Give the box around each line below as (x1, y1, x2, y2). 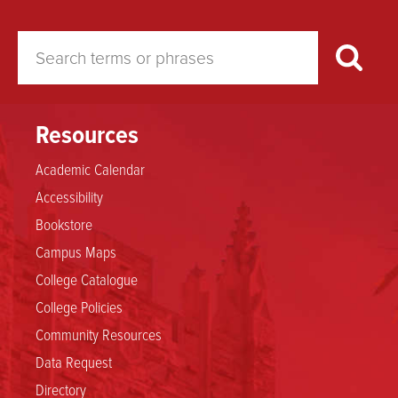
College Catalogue (36, 267, 138, 290)
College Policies (36, 295, 123, 317)
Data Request (36, 350, 112, 372)
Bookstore (36, 212, 92, 235)
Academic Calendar (36, 157, 145, 179)
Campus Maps (36, 240, 116, 262)
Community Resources (36, 322, 162, 345)
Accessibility (36, 185, 103, 207)
